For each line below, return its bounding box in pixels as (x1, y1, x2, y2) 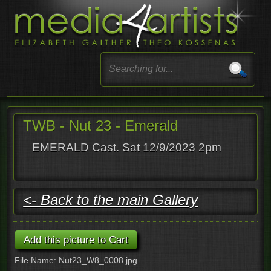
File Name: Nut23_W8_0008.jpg (15, 255, 138, 265)
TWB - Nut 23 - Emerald (23, 117, 178, 134)
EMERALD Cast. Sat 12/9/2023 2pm (32, 140, 222, 154)
